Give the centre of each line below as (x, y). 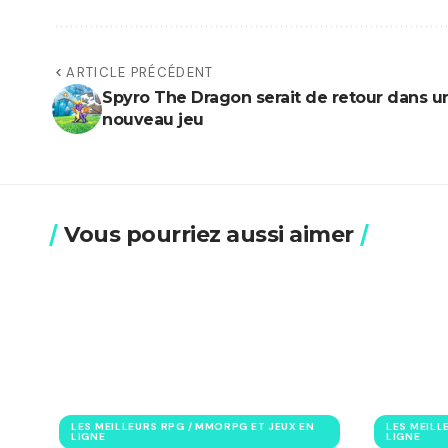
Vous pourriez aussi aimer (209, 235)
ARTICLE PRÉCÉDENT (140, 73)
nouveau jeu (153, 120)
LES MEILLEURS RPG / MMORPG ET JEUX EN (193, 427)
